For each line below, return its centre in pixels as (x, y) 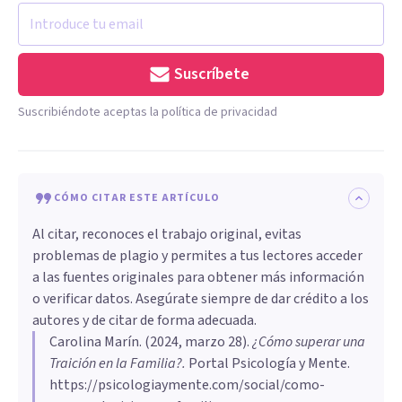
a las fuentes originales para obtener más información (198, 277)
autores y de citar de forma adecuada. (144, 320)
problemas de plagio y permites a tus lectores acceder (197, 255)
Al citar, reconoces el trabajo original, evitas (167, 234)
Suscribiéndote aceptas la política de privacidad (148, 112)
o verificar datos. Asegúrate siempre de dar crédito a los (201, 298)
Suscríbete (212, 74)
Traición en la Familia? (116, 363)
